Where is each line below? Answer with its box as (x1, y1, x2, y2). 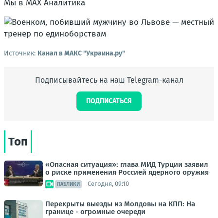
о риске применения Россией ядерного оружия (45, 167, 209, 177)
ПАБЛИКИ (57, 181, 80, 187)
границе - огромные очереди (45, 207, 145, 216)
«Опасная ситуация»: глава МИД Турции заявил (45, 160, 208, 169)
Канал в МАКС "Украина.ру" (37, 49, 125, 57)
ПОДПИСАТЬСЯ (86, 96, 132, 105)
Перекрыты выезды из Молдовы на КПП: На (45, 199, 195, 208)
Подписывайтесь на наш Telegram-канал (35, 75, 183, 85)
